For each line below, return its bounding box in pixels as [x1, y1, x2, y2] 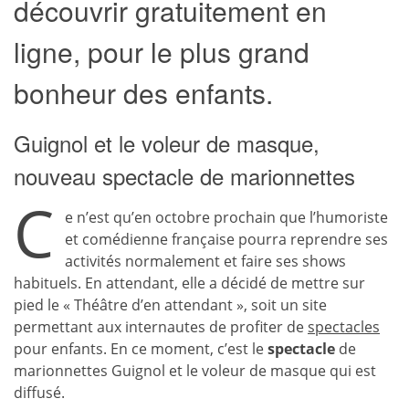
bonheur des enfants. [14, 73, 273, 112]
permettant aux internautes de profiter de [14, 317, 308, 337]
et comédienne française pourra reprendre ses [65, 229, 388, 249]
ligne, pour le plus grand [14, 32, 309, 71]
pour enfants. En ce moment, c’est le [14, 339, 267, 359]
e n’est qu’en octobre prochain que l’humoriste [65, 207, 388, 227]
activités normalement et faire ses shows [65, 251, 346, 271]
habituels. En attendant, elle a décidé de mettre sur [14, 273, 365, 293]
